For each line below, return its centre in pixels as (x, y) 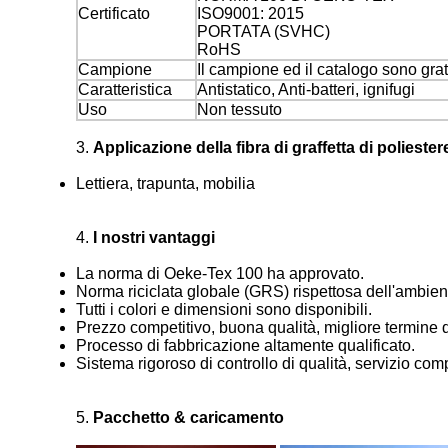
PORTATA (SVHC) (263, 31)
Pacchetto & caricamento (188, 417)
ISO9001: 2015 (250, 13)
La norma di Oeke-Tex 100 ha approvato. (220, 273)
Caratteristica (125, 89)
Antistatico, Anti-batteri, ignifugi (306, 89)
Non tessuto (239, 109)
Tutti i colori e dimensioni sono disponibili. (224, 309)
